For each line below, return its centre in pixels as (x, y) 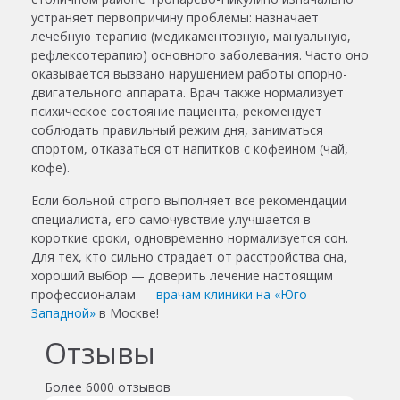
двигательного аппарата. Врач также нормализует (187, 93)
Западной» (63, 313)
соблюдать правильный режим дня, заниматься (177, 130)
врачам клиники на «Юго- (234, 295)
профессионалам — (94, 295)
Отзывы (100, 354)
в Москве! (127, 313)
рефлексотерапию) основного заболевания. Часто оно (200, 55)
